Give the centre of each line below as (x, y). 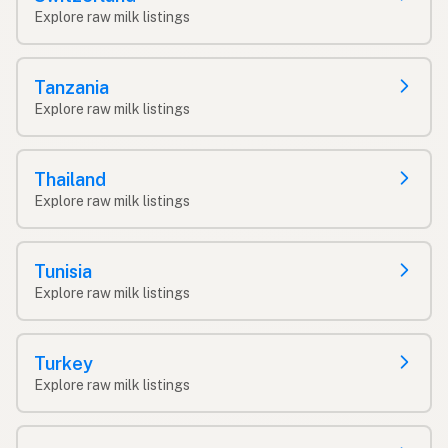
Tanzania (71, 87)
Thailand (70, 179)
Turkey (63, 363)
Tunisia (63, 271)
